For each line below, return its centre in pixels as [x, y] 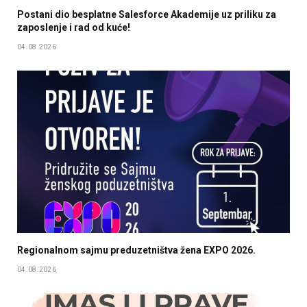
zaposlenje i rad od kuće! [74, 28]
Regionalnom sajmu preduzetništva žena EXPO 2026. [136, 250]
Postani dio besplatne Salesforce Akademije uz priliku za [147, 15]
